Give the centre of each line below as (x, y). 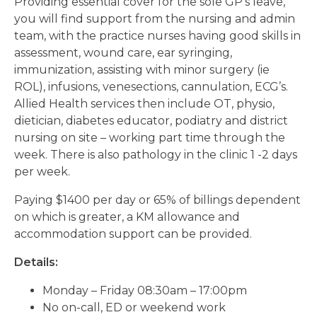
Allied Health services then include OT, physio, (144, 104)
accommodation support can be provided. (133, 234)
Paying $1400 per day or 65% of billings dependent (157, 200)
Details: (36, 262)
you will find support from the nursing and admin (155, 19)
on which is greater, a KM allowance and (127, 217)
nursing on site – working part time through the (150, 138)
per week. (42, 172)
